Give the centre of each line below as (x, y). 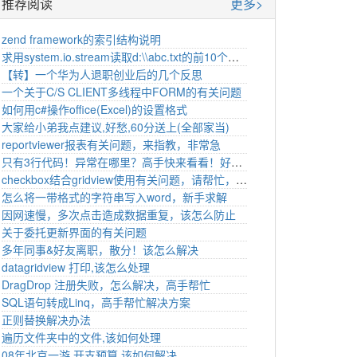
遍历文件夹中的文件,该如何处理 (81, 337)
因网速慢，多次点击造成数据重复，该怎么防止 (119, 214)
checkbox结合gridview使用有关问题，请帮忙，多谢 (241, 179)
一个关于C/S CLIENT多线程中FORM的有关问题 (122, 91)
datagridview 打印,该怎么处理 (76, 267)
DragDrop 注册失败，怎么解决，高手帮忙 (106, 284)
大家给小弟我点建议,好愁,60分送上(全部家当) (116, 126)
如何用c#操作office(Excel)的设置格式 (94, 109)
